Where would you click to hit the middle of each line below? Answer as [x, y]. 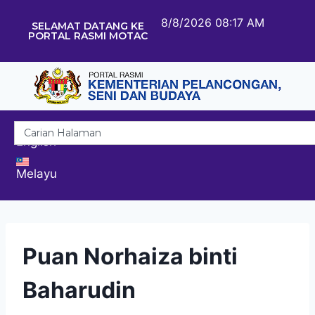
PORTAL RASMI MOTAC [88, 36]
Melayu [37, 173]
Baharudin [79, 290]
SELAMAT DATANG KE [88, 26]
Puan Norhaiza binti [130, 256]
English [36, 141]
